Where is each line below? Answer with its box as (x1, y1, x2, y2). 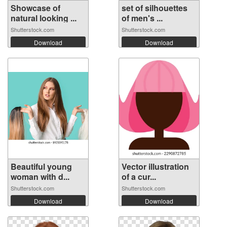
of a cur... (122, 171, 156, 183)
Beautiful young (11, 161, 72, 173)
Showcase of (11, 2, 60, 14)
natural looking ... (11, 12, 77, 24)
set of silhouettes (122, 2, 187, 14)
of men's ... (122, 12, 163, 24)
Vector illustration (122, 161, 189, 173)
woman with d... (11, 171, 69, 183)
